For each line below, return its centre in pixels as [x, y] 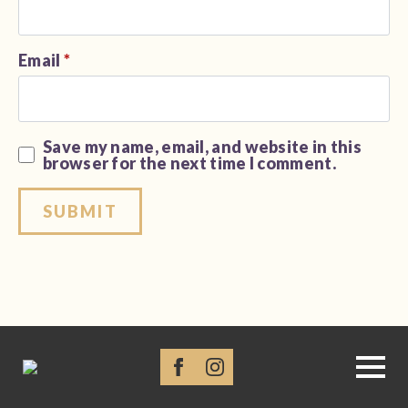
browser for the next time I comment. [189, 163]
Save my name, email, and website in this [202, 147]
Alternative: [67, 244]
